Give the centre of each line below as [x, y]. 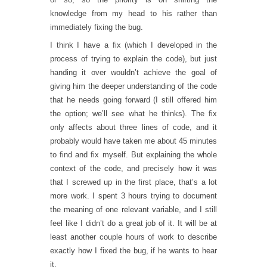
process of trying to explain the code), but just [133, 58]
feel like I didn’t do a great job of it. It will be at [133, 223]
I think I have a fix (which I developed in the [133, 45]
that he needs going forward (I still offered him [133, 100]
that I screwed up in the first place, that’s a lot [133, 182]
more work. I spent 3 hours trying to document [133, 195]
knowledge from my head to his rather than [133, 13]
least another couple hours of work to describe [133, 237]
